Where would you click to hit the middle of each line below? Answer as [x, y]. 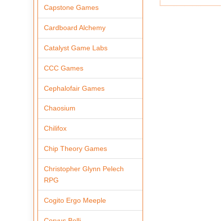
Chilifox [55, 129]
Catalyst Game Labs [76, 48]
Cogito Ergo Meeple [75, 200]
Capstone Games [72, 8]
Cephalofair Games [74, 88]
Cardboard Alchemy [75, 28]
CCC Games [64, 68]
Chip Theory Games [76, 149]
